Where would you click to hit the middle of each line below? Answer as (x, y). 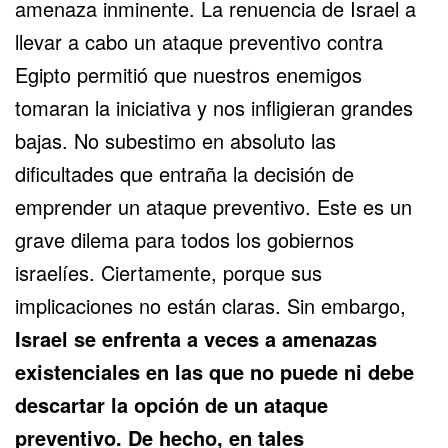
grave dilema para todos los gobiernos (184, 239)
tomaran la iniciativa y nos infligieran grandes (214, 107)
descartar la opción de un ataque (171, 404)
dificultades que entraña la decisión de (184, 173)
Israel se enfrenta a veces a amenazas (196, 338)
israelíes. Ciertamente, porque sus (168, 272)
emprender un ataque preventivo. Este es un (213, 206)
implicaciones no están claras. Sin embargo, (210, 305)
